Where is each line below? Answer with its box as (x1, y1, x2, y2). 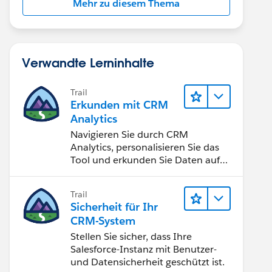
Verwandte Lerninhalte (22, 55, 154, 70)
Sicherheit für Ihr (70, 200, 158, 214)
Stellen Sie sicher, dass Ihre (70, 230, 192, 243)
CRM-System (70, 214, 136, 228)
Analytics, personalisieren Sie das (70, 141, 219, 154)
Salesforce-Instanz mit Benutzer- (70, 243, 217, 256)
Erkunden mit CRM (70, 98, 168, 112)
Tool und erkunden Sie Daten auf (70, 154, 220, 166)
